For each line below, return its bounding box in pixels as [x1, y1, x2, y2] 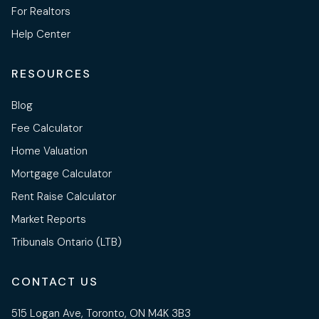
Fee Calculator [11, 121, 83, 136]
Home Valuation [11, 144, 88, 159]
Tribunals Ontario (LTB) [11, 235, 122, 250]
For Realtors [11, 4, 70, 19]
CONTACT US [11, 274, 98, 290]
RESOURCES [11, 66, 91, 82]
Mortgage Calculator [11, 167, 112, 182]
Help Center [11, 27, 70, 42]
